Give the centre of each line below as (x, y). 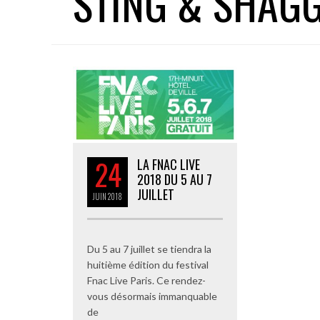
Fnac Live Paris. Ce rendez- (146, 280)
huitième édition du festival (148, 264)
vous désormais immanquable (152, 296)
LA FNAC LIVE (169, 164)
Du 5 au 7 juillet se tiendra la (149, 249)
